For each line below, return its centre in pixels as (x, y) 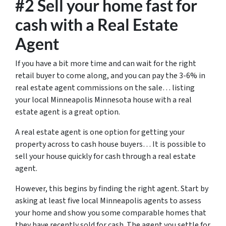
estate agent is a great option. (68, 112)
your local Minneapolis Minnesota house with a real (103, 100)
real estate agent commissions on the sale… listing (105, 88)
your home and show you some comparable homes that (111, 213)
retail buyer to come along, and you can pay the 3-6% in (110, 76)
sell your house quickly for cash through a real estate (105, 156)
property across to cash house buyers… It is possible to (110, 144)
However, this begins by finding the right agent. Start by (112, 189)
